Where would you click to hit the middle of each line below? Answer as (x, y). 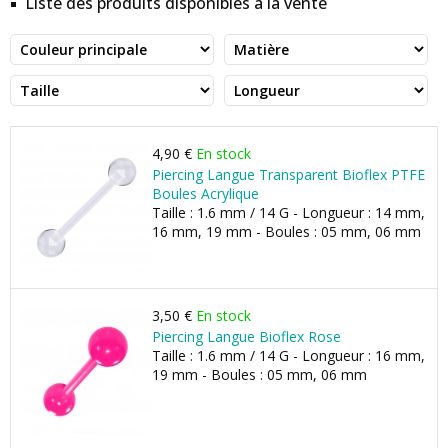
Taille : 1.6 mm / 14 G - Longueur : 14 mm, (288, 212)
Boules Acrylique (205, 193)
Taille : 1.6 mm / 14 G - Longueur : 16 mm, (288, 355)
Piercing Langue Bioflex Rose (246, 336)
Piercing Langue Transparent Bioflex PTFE (288, 174)
